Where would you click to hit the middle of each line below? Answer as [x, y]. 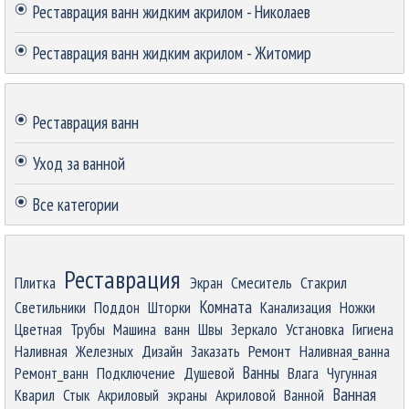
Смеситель [262, 282]
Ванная [354, 394]
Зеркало [254, 329]
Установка [315, 329]
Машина [135, 329]
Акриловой [246, 394]
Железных [105, 351]
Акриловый [128, 394]
